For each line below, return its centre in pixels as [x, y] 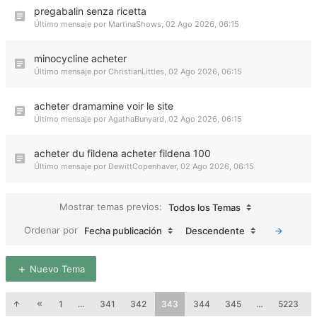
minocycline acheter [80, 58]
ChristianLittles [136, 71]
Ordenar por [52, 230]
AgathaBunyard [136, 119]
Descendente [215, 231]
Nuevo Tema [56, 269]
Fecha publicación [123, 231]
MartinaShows [135, 24]
